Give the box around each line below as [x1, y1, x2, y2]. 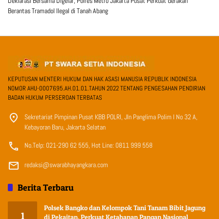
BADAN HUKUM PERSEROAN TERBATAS [8, 93, 102, 102]
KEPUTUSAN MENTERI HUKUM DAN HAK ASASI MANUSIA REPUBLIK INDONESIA [8, 75, 197, 84]
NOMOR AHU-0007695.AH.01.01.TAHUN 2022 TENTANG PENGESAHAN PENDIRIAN [8, 84, 205, 93]
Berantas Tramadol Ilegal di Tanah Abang [8, 6, 108, 16]
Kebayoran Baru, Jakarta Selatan [24, 123, 106, 132]
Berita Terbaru [18, 182, 74, 193]
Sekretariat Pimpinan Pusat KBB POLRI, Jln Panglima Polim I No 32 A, [24, 112, 197, 122]
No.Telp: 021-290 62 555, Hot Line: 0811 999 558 [24, 141, 153, 150]
